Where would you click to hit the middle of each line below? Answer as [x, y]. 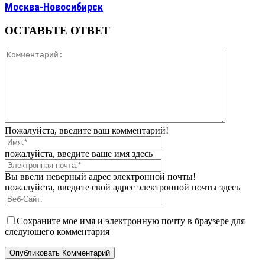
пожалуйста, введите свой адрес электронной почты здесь [122, 188]
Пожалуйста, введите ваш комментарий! [87, 131]
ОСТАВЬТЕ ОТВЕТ [57, 31]
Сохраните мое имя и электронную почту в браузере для [131, 221]
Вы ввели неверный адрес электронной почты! [100, 177]
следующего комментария [57, 232]
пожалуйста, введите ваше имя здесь [79, 154]
